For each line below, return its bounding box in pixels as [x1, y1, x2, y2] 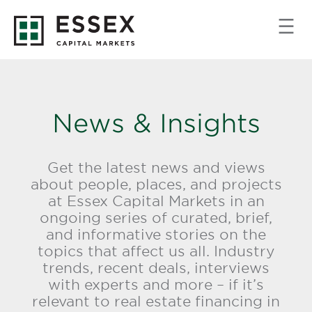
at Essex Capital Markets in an [47, 193, 265, 210]
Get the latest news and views [47, 159, 265, 176]
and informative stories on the [46, 226, 266, 243]
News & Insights [52, 108, 260, 139]
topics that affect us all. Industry [38, 243, 274, 260]
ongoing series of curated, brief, [40, 210, 272, 226]
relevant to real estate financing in [32, 293, 280, 310]
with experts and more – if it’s [48, 276, 264, 293]
